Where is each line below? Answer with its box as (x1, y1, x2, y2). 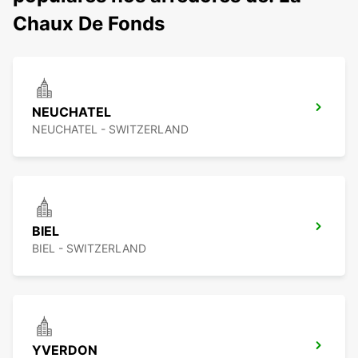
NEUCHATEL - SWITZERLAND (32, 122, 189, 137)
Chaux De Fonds (13, 12, 165, 36)
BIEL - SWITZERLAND (32, 241, 146, 256)
